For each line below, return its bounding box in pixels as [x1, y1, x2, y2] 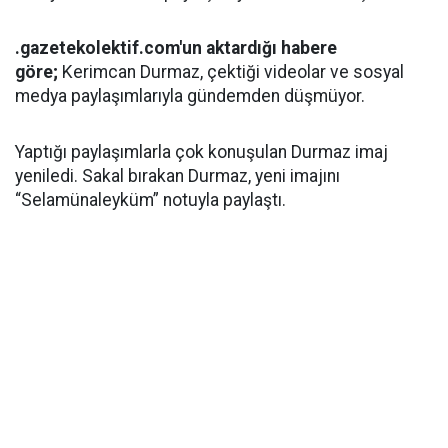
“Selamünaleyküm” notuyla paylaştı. [15, 190, 286, 210]
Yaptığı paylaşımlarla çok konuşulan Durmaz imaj [15, 142, 388, 162]
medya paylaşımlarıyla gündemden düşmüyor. [15, 86, 365, 106]
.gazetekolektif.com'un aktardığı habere [15, 38, 337, 58]
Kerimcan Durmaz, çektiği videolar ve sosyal [62, 62, 404, 82]
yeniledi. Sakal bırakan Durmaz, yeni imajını [15, 166, 340, 186]
